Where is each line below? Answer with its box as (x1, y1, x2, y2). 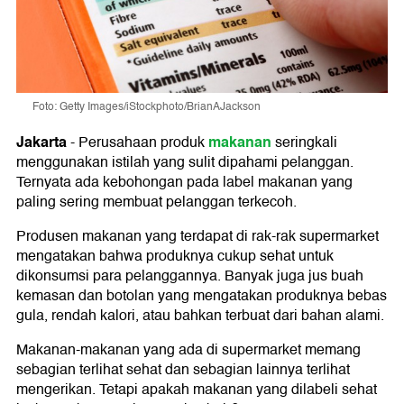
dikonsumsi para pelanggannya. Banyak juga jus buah (16, 263, 363, 288)
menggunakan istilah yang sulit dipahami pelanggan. (16, 150, 353, 174)
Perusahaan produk (78, 130, 208, 154)
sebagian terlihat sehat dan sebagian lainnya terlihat (16, 357, 350, 381)
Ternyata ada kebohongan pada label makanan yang (16, 170, 353, 194)
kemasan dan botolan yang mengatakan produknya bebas (16, 283, 387, 308)
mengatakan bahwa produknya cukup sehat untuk (16, 243, 334, 268)
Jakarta (16, 129, 67, 154)
